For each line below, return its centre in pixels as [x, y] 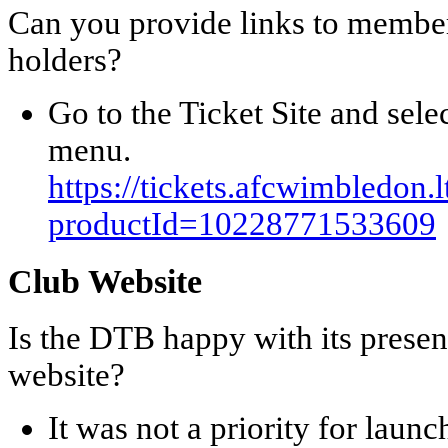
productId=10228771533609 [242, 224]
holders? [69, 60]
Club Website [105, 281]
